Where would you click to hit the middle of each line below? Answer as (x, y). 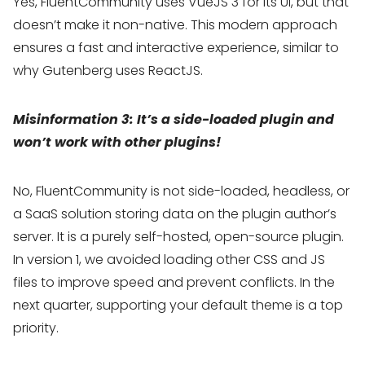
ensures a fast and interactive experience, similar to (176, 48)
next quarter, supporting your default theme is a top (178, 305)
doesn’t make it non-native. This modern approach (175, 25)
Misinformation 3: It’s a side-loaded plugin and (174, 119)
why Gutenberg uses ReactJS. (108, 70)
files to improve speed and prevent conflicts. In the (174, 282)
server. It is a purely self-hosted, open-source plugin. (178, 237)
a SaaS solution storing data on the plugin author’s (175, 214)
